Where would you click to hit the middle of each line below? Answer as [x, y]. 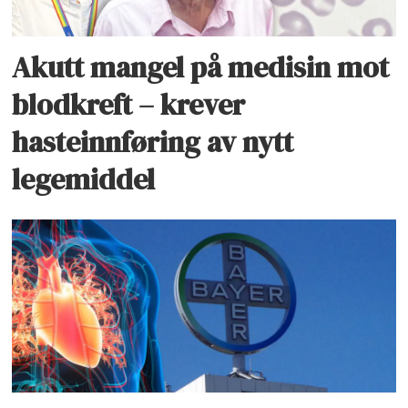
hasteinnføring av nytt [153, 143]
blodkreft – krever [129, 105]
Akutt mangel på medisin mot [201, 68]
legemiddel [84, 180]
